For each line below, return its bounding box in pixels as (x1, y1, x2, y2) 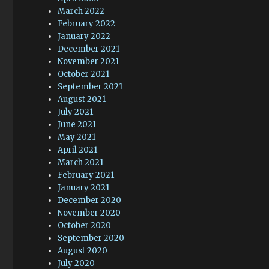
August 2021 (58, 94, 106, 104)
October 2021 (58, 68, 110, 79)
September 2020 (58, 232, 125, 243)
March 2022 (58, 5, 105, 16)
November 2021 (58, 56, 119, 67)
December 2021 (58, 43, 120, 54)
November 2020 (58, 207, 121, 218)
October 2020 (58, 220, 112, 231)
